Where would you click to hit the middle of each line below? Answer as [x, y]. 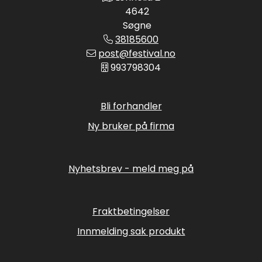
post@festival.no [137, 54]
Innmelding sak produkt [131, 232]
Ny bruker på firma [131, 126]
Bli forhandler [131, 106]
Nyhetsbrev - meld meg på [131, 169]
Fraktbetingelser [131, 212]
